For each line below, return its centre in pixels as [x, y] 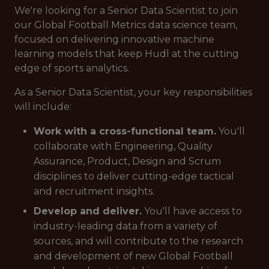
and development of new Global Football [133, 256]
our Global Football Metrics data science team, [126, 25]
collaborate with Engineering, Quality [123, 146]
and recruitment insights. [94, 191]
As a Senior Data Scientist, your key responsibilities [133, 92]
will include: [43, 107]
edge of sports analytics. [72, 68]
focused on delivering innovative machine [114, 39]
